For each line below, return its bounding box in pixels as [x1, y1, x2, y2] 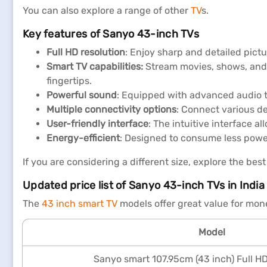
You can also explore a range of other [23, 5, 188, 16]
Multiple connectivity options [46, 104, 176, 115]
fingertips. [46, 75, 92, 86]
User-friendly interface [46, 118, 148, 129]
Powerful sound [46, 89, 117, 101]
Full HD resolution [46, 46, 125, 58]
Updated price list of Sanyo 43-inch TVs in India [23, 179, 265, 192]
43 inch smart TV [42, 198, 117, 209]
